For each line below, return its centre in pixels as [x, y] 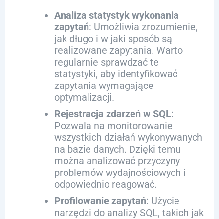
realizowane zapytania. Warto [118, 50]
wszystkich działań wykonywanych [128, 137]
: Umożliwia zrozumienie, [143, 27]
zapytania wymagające [104, 86]
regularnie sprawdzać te [106, 62]
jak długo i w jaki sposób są [113, 39]
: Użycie [163, 201]
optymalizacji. [84, 97]
